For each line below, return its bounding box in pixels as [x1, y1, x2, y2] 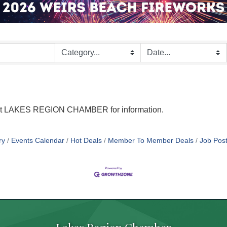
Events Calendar [11, 136, 64, 144]
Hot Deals [70, 136, 102, 144]
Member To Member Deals [107, 136, 194, 144]
